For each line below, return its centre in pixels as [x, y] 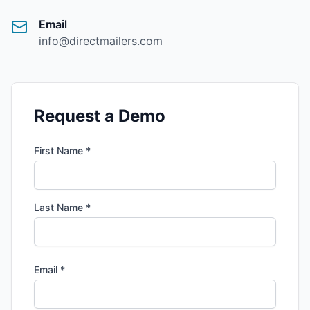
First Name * [62, 151]
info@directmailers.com [101, 41]
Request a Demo [100, 116]
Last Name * [62, 207]
